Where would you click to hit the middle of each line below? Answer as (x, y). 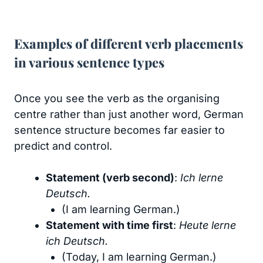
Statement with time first (109, 225)
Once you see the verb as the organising (117, 98)
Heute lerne (208, 225)
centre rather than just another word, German (129, 114)
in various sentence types (89, 62)
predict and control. (63, 146)
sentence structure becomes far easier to (119, 130)
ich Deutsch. (77, 241)
